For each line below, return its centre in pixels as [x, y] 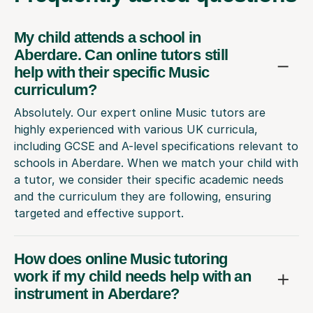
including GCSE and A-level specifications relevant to [156, 146]
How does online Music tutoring [121, 259]
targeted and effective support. [99, 213]
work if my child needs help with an [132, 277]
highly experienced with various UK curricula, [136, 130]
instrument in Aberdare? [97, 294]
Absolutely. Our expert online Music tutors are [140, 113]
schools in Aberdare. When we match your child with [156, 163]
